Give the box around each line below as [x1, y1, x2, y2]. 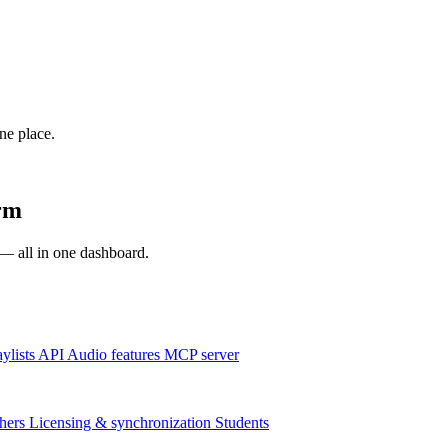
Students [215, 413, 269, 431]
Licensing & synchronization [29, 413, 211, 431]
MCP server [164, 345, 239, 363]
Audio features [67, 345, 160, 363]
